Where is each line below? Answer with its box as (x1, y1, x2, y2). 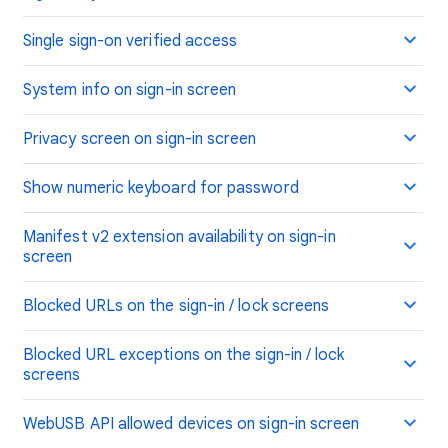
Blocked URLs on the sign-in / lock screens (23, 296, 330, 316)
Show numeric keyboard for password (23, 178, 299, 198)
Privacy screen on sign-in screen (23, 129, 257, 149)
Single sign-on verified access (23, 31, 238, 51)
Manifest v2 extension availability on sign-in (23, 227, 336, 247)
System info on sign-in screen (23, 80, 237, 100)
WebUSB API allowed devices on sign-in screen (23, 414, 360, 434)
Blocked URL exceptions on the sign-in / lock (23, 345, 345, 365)
